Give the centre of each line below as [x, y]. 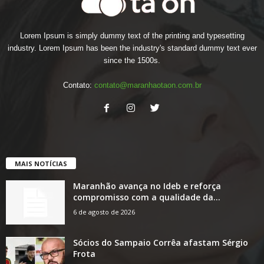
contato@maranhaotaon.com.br [148, 85]
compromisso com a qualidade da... [147, 197]
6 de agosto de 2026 [104, 212]
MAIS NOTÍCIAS [41, 163]
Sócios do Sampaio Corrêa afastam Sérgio [161, 242]
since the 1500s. [132, 60]
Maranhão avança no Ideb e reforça [147, 186]
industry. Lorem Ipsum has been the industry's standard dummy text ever [132, 48]
